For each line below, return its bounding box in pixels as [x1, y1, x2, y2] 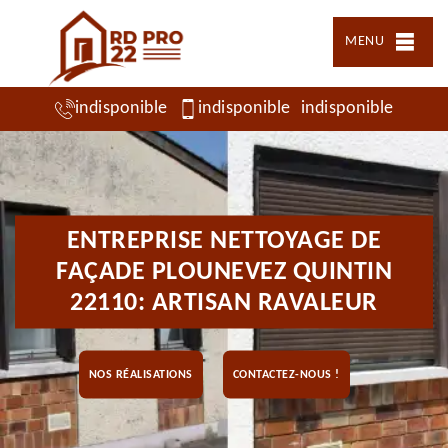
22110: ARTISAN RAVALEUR [70, 289, 378, 317]
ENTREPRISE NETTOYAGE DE [66, 227, 382, 255]
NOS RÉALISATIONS [88, 368, 193, 381]
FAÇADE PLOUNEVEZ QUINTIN [56, 258, 392, 286]
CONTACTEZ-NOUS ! [232, 368, 340, 381]
